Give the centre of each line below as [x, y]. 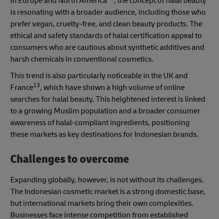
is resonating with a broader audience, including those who [108, 12]
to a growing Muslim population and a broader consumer [105, 111]
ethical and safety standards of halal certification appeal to [106, 36]
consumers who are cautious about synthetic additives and [107, 48]
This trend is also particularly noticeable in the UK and [99, 76]
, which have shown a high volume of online [112, 88]
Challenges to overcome [70, 159]
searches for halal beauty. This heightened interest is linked [108, 99]
